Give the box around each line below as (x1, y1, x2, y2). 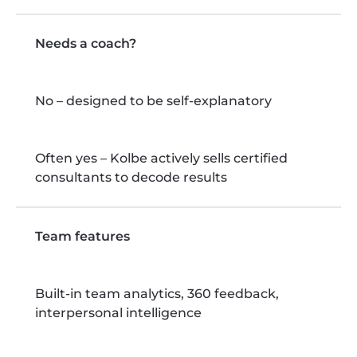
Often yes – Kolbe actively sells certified (35, 150, 288, 166)
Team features (35, 228, 130, 244)
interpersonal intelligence (35, 304, 202, 320)
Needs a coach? (35, 35, 136, 51)
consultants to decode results (35, 169, 227, 185)
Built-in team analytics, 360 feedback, (35, 285, 279, 301)
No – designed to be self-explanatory (35, 92, 272, 108)
